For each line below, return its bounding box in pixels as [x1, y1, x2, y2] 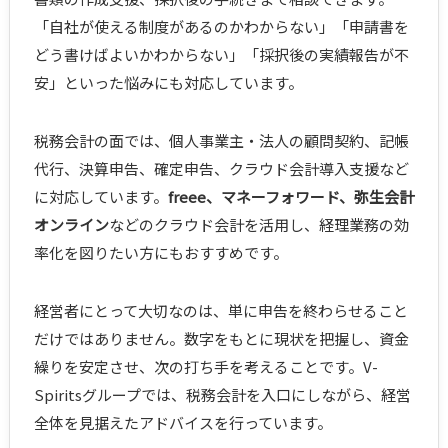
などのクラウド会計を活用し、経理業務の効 [108, 214, 409, 236]
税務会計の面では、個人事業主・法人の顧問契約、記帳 [33, 130, 409, 152]
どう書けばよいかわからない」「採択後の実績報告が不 [33, 44, 409, 66]
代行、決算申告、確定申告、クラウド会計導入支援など [33, 158, 409, 180]
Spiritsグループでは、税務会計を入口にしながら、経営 [33, 384, 411, 406]
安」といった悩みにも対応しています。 [33, 72, 303, 94]
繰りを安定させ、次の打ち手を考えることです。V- [33, 356, 378, 378]
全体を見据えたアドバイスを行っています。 [33, 412, 332, 434]
